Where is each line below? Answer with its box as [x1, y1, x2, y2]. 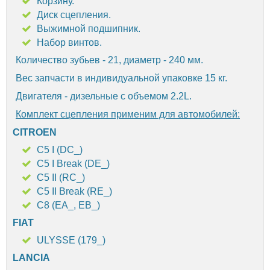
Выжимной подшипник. [37, 23, 140, 34]
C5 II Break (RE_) [37, 186, 112, 196]
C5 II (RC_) [37, 172, 85, 183]
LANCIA [13, 252, 50, 263]
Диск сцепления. [37, 9, 111, 20]
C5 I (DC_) [37, 144, 83, 155]
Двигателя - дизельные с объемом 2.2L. [16, 90, 192, 101]
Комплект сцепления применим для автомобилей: [16, 108, 240, 119]
